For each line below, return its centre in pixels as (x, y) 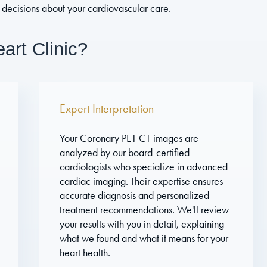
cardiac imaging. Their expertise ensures (141, 181)
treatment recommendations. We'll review (144, 209)
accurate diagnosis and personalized (134, 195)
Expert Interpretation (106, 108)
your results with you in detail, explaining (142, 224)
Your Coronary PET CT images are (129, 138)
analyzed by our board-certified (124, 152)
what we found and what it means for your (144, 238)
